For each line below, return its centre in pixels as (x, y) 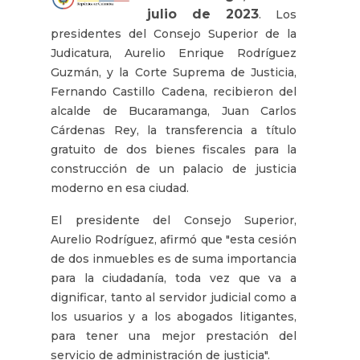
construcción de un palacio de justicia (174, 168)
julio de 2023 (203, 14)
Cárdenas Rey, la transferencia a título (174, 130)
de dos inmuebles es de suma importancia (174, 258)
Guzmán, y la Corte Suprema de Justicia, (174, 72)
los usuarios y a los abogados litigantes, (174, 316)
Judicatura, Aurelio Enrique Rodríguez (174, 53)
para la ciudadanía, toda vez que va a (174, 278)
